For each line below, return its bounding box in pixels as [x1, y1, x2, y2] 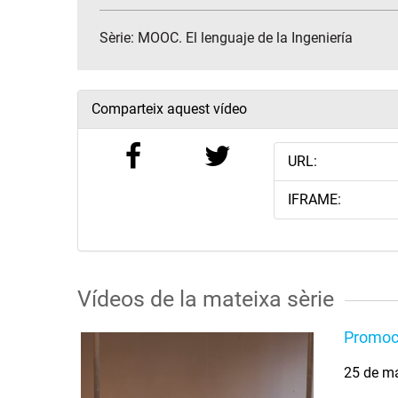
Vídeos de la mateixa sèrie [77, 286, 334, 313]
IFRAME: [287, 191, 341, 209]
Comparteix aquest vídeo [92, 100, 247, 118]
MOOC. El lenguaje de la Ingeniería [138, 29, 353, 47]
